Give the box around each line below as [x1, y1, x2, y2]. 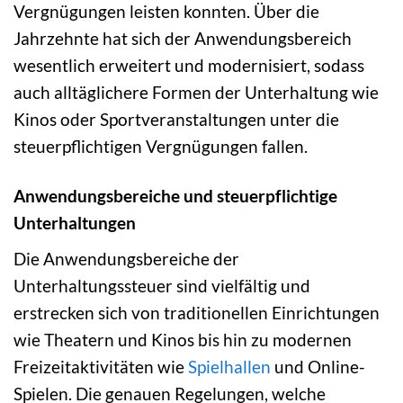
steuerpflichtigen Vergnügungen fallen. [13, 136, 308, 157]
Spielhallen [188, 355, 271, 377]
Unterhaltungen [13, 212, 136, 234]
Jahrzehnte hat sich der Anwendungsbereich [13, 28, 352, 49]
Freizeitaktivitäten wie [13, 355, 188, 377]
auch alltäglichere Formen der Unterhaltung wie [13, 82, 379, 103]
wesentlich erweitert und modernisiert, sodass [13, 55, 364, 76]
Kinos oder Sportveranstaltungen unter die [13, 109, 339, 130]
